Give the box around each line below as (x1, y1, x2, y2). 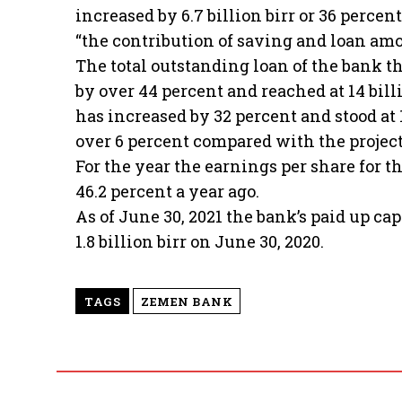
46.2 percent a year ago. (75, 179, 259, 202)
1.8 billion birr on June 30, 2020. (75, 230, 324, 252)
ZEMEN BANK (141, 293, 232, 310)
